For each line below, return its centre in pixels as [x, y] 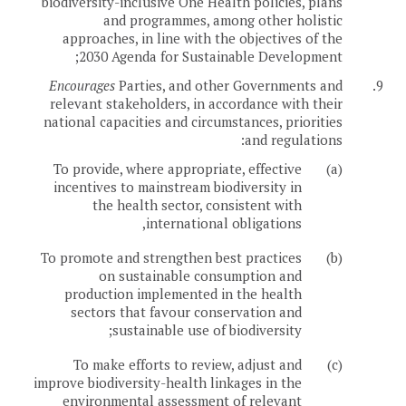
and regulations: [294, 140]
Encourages [82, 86]
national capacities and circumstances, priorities [193, 122]
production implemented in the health [183, 294]
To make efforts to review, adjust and [188, 365]
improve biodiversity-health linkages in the [168, 383]
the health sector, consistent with [197, 205]
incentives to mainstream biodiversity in [178, 187]
